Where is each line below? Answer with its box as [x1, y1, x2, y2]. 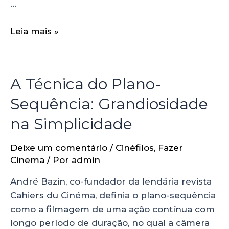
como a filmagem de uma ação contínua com [10, 203, 215, 214]
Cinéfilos [116, 142, 154, 153]
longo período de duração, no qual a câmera [10, 217, 210, 228]
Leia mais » [10, 26, 59, 36]
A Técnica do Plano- [10, 74, 161, 94]
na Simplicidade [10, 114, 132, 133]
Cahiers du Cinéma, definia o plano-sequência [10, 190, 216, 200]
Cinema [10, 154, 44, 165]
